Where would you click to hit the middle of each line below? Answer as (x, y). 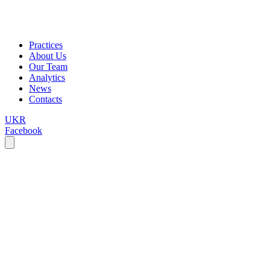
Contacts (46, 99)
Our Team (48, 67)
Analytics (47, 77)
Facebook (24, 130)
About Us (48, 56)
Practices (46, 45)
